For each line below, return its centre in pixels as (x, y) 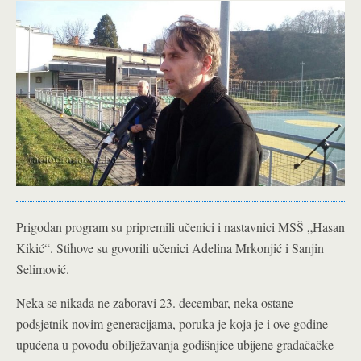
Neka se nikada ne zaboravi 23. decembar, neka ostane (155, 302)
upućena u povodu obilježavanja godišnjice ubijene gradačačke (175, 344)
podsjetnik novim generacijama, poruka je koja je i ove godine (172, 323)
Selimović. (43, 268)
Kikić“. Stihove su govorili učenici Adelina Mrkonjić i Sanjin (170, 247)
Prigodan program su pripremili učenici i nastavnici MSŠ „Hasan (180, 226)
